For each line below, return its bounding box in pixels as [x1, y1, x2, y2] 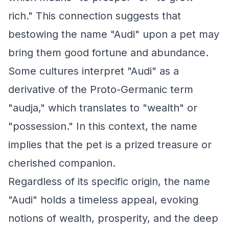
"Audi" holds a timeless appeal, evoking [8, 194, 198, 206]
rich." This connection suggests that [8, 10, 181, 22]
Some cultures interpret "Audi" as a [8, 65, 179, 77]
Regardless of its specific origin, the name [8, 175, 210, 188]
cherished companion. [8, 157, 116, 169]
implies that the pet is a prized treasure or [8, 139, 212, 151]
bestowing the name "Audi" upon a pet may [8, 28, 219, 40]
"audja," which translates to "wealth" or [8, 102, 197, 114]
